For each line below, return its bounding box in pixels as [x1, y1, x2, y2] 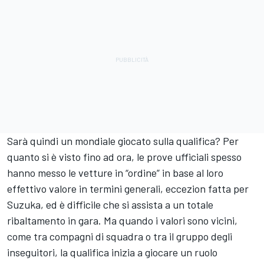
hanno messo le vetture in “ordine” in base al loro [7, 166, 223, 180]
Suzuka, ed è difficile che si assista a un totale [7, 198, 213, 212]
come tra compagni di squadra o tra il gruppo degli [7, 230, 232, 243]
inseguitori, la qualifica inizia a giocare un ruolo [7, 246, 217, 259]
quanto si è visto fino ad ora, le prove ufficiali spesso [7, 150, 242, 164]
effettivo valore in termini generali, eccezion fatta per [7, 182, 249, 196]
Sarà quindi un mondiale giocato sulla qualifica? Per [7, 134, 239, 148]
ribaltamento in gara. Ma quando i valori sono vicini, [7, 214, 237, 227]
